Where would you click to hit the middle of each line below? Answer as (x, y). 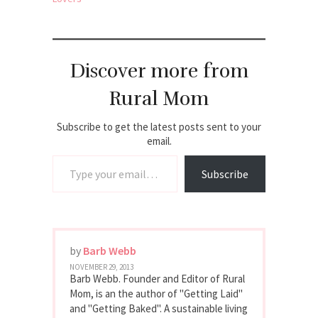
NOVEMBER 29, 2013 (102, 267)
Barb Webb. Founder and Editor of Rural (157, 278)
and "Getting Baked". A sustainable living (159, 308)
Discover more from (159, 71)
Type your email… (68, 154)
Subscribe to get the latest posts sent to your (159, 126)
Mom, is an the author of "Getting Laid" (156, 293)
